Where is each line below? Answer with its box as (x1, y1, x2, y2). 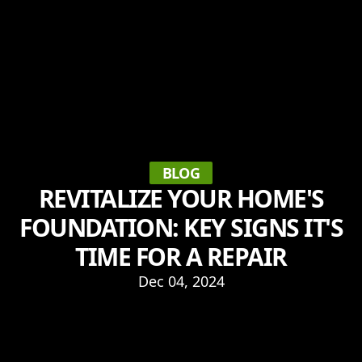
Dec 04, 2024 (137, 271, 225, 291)
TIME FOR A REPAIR (75, 239, 287, 273)
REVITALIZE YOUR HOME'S (38, 181, 324, 215)
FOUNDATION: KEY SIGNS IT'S (19, 210, 343, 244)
